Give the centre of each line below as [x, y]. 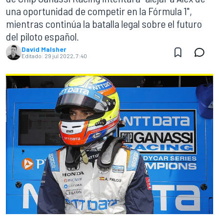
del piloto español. [43, 36]
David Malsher [44, 49]
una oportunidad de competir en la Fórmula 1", [99, 11]
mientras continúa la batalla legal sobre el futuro [104, 23]
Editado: [33, 56]
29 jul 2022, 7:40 [66, 56]
